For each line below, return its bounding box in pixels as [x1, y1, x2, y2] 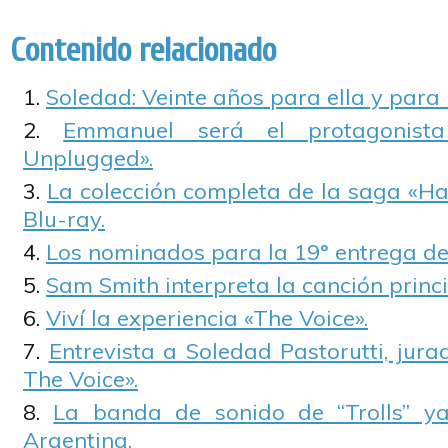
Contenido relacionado [10, 31, 276, 70]
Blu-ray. [23, 205, 105, 233]
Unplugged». [23, 144, 153, 172]
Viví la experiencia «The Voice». [46, 304, 368, 332]
